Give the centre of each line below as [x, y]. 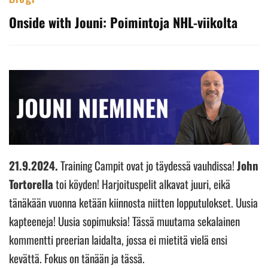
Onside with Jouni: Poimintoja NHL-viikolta [123, 22]
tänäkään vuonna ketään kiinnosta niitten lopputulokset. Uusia [133, 202]
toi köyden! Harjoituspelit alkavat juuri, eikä [142, 183]
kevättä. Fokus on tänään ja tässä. [78, 258]
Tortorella [31, 183]
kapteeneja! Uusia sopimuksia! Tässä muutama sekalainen [124, 220]
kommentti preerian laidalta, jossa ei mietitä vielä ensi [118, 239]
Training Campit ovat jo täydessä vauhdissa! [147, 165]
